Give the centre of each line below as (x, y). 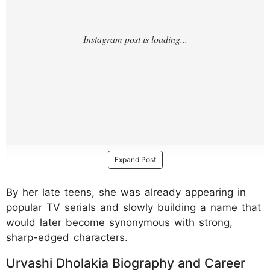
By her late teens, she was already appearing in (126, 192)
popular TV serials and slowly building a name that (133, 207)
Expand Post (135, 159)
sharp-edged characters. (67, 237)
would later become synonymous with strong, (119, 222)
